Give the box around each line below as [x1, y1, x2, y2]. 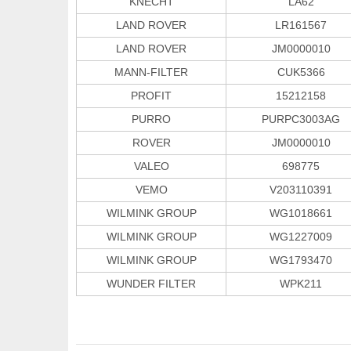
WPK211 [280, 277, 322, 290]
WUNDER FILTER [107, 277, 196, 290]
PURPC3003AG [262, 112, 340, 125]
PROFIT [131, 89, 172, 102]
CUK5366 [277, 65, 325, 78]
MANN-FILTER [114, 65, 188, 78]
